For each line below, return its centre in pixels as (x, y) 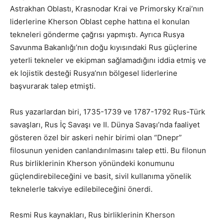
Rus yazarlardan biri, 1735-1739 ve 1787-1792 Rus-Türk (108, 112)
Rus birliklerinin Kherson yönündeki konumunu (92, 164)
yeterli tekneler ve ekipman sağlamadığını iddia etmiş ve (108, 60)
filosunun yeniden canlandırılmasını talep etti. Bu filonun (108, 151)
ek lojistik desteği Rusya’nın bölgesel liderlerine (94, 73)
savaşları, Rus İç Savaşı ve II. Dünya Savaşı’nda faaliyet (105, 125)
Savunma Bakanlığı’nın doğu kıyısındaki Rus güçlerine (104, 48)
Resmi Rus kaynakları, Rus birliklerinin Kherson (92, 215)
